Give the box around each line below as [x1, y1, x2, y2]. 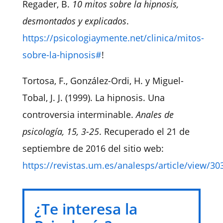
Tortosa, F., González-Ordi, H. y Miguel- [22, 74, 184, 87]
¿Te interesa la [34, 198, 137, 219]
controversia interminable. [22, 108, 136, 120]
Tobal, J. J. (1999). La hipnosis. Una [22, 91, 165, 104]
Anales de [135, 108, 174, 120]
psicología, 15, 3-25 [22, 125, 99, 137]
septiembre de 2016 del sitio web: [22, 142, 164, 154]
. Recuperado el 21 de [99, 125, 190, 137]
